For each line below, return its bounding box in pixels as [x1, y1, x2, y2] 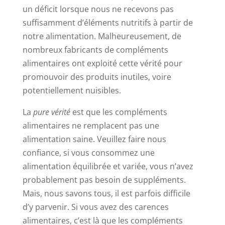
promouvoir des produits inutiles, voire [22, 71, 171, 83]
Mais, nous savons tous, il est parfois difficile [22, 188, 190, 199]
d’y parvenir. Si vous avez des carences [22, 201, 169, 213]
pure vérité [33, 106, 70, 118]
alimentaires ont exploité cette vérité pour [22, 58, 182, 69]
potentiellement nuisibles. [22, 85, 121, 96]
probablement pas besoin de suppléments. [22, 174, 186, 186]
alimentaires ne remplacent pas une [22, 120, 159, 132]
